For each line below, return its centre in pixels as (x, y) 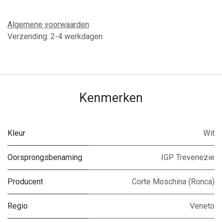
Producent (25, 182)
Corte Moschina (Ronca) (173, 182)
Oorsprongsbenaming (45, 157)
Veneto (202, 206)
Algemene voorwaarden (48, 25)
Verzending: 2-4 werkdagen (55, 36)
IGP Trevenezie (188, 157)
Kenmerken (111, 98)
